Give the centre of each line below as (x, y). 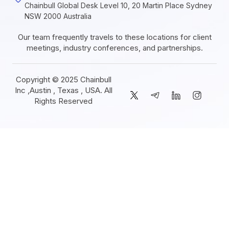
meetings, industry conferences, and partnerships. (114, 48)
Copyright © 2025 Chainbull (63, 79)
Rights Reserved (63, 101)
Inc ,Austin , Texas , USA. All (63, 90)
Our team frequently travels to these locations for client (114, 37)
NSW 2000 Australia (58, 16)
